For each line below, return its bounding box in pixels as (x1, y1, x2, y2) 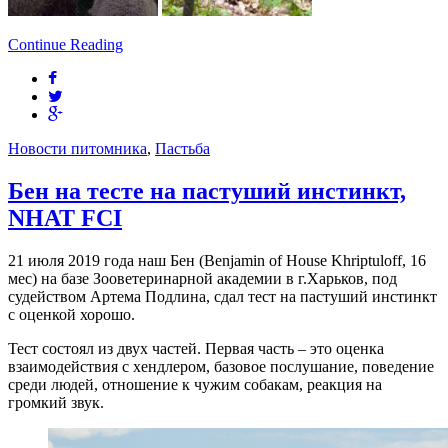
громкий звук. (8, 393, 104, 411)
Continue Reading (8, 35, 123, 53)
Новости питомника (8, 139, 147, 157)
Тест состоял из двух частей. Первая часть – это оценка (8, 339, 384, 357)
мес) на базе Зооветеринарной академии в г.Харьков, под (8, 269, 397, 287)
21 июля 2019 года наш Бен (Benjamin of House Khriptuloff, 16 (8, 251, 426, 269)
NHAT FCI (8, 204, 122, 231)
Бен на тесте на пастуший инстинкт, (8, 177, 406, 204)
